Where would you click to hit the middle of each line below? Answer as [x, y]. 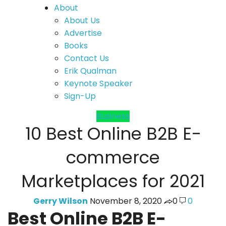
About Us [82, 20]
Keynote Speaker [99, 83]
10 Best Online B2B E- [113, 133]
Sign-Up [80, 96]
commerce [113, 157]
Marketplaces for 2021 [113, 181]
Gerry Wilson [61, 201]
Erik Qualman [91, 71]
